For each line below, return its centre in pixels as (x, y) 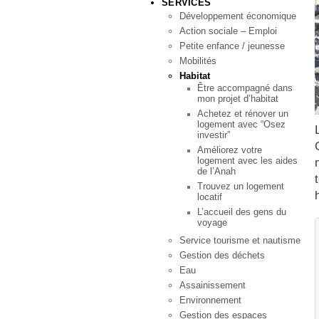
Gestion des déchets (222, 255)
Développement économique (238, 16)
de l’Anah (216, 172)
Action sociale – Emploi (228, 31)
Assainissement (213, 285)
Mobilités (198, 61)
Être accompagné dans (245, 88)
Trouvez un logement (241, 187)
